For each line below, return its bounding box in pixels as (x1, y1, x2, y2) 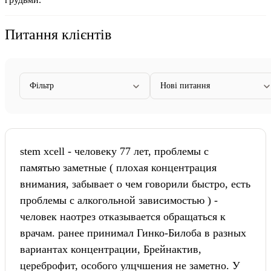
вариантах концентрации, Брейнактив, (20, 243, 201, 255)
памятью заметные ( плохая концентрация (20, 161, 217, 174)
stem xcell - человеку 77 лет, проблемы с (20, 145, 209, 157)
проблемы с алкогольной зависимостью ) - (20, 194, 218, 206)
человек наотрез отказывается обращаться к (20, 210, 226, 223)
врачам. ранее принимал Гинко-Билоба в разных (20, 226, 246, 239)
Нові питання (160, 80, 210, 90)
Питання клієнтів (5, 26, 111, 42)
